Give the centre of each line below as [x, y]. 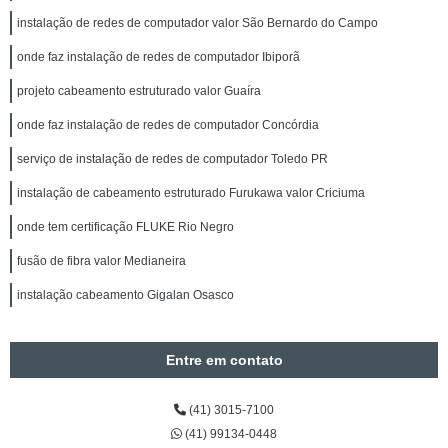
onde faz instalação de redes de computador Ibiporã [158, 57]
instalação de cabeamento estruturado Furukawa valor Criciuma [191, 193]
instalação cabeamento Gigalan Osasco [125, 295]
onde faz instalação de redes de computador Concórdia [168, 125]
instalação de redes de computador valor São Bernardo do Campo [197, 23]
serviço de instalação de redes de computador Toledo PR [172, 159]
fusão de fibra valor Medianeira [101, 261]
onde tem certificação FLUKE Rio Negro [125, 227]
